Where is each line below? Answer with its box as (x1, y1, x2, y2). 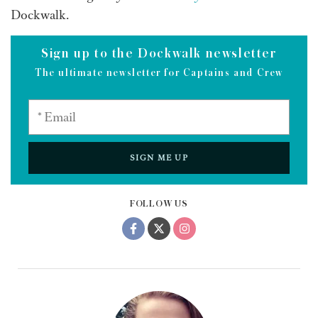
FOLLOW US (129, 199, 189, 209)
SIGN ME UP (129, 153, 189, 164)
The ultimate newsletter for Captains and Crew (35, 67, 283, 79)
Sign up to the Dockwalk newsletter (41, 46, 277, 61)
